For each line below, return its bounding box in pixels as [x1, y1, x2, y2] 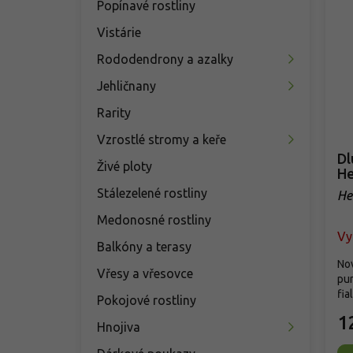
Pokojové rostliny [97, 292, 196, 307]
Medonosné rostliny [97, 212, 211, 227]
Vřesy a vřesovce [97, 266, 193, 281]
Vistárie [97, 24, 141, 39]
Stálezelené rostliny [97, 185, 207, 200]
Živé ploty [97, 158, 152, 173]
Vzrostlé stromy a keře [97, 132, 226, 147]
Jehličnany [97, 78, 156, 93]
